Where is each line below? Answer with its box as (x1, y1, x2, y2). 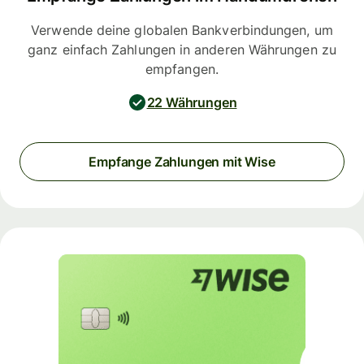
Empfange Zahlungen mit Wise (89, 154, 275, 171)
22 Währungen (146, 93, 237, 110)
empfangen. (145, 60, 219, 77)
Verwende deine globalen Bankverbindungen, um (31, 21, 333, 38)
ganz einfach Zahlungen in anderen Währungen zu (28, 41, 336, 58)
